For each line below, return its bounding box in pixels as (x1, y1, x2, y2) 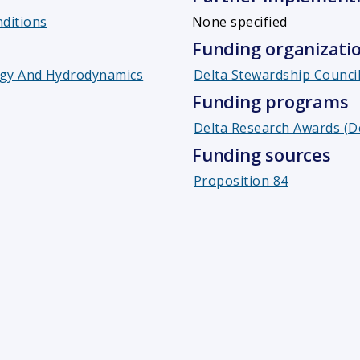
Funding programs (192, 89, 349, 114)
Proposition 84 (194, 172, 288, 190)
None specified (192, 13, 288, 31)
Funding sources (192, 142, 331, 167)
